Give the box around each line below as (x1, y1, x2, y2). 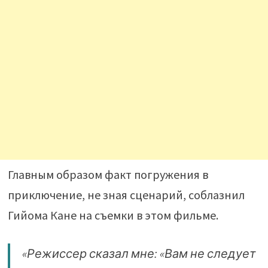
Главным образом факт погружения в (7, 166, 208, 182)
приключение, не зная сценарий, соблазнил (7, 187, 245, 202)
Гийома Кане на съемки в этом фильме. (7, 207, 218, 223)
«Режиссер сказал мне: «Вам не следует (22, 245, 256, 261)
